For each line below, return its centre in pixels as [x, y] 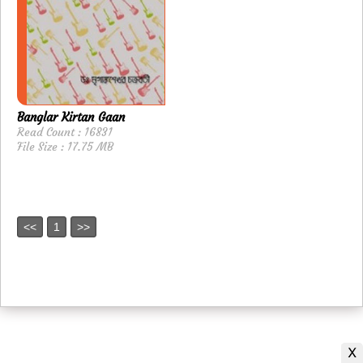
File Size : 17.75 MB [65, 146]
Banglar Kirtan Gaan [71, 117]
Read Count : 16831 [65, 132]
